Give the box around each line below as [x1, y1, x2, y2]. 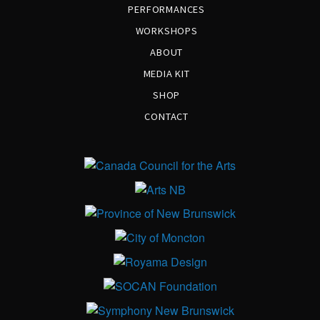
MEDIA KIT [143, 67, 190, 80]
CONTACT [144, 110, 189, 123]
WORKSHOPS [135, 24, 198, 37]
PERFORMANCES [128, 3, 205, 16]
